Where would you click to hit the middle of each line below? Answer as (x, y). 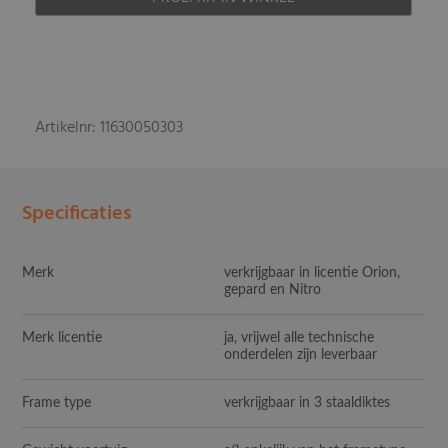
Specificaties (77, 214)
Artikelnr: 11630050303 (109, 128)
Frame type (57, 403)
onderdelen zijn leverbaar (301, 355)
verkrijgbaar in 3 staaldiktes (307, 403)
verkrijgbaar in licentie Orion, (312, 273)
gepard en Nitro (273, 290)
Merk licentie (62, 338)
